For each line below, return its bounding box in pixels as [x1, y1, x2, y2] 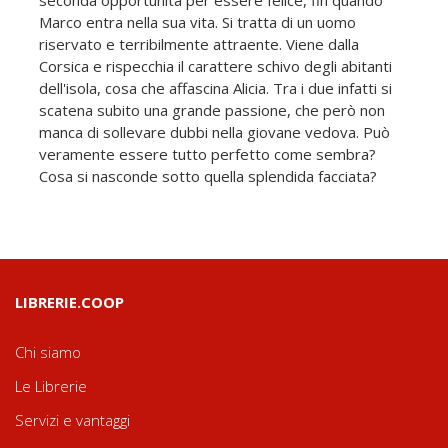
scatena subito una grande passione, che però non [39, 99, 385, 120]
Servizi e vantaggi [15, 409, 130, 430]
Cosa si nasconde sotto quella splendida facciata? [39, 165, 377, 186]
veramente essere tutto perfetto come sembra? [39, 143, 376, 164]
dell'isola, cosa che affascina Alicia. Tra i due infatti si [39, 77, 392, 98]
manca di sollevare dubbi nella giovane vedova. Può [39, 121, 390, 142]
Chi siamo [15, 341, 81, 362]
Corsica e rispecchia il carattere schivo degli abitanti [39, 55, 392, 76]
